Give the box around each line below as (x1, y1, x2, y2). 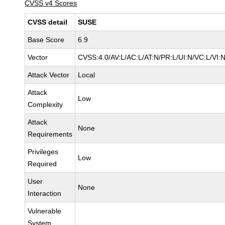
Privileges (28, 148, 59, 156)
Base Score (28, 36, 65, 44)
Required (28, 160, 57, 168)
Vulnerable (28, 207, 62, 215)
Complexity (28, 100, 63, 108)
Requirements (28, 130, 73, 138)
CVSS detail (28, 18, 68, 26)
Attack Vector (28, 71, 70, 79)
